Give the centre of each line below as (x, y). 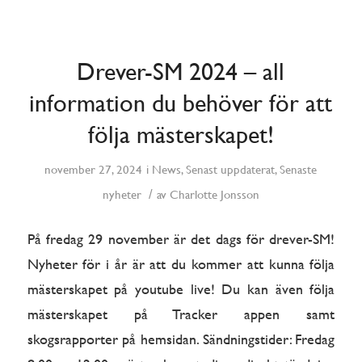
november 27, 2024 (94, 170)
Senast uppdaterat (231, 170)
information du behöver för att (181, 103)
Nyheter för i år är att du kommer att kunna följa (181, 264)
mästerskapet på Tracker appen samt (181, 314)
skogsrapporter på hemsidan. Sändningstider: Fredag (181, 339)
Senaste (299, 170)
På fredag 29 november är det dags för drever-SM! (181, 239)
